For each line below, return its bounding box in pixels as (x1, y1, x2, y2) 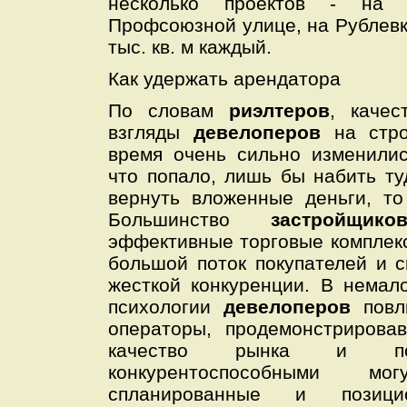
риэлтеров (229, 100, 330, 121)
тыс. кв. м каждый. (108, 36, 272, 57)
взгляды (108, 122, 194, 143)
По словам (108, 100, 229, 121)
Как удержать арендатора (108, 68, 341, 89)
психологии (108, 296, 223, 317)
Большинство (108, 209, 272, 230)
